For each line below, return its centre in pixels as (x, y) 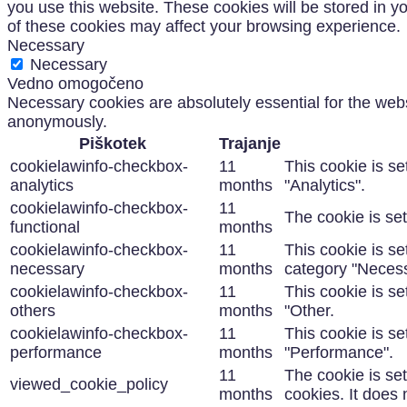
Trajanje (250, 143)
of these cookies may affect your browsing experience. (204, 26)
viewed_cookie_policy (89, 384)
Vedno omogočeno (75, 83)
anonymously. (57, 121)
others (33, 310)
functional (45, 227)
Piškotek (113, 143)
